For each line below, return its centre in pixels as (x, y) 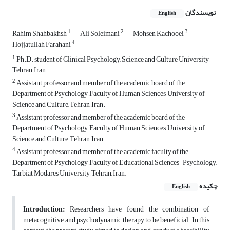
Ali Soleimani (100, 34)
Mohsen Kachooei (159, 34)
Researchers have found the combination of (137, 209)
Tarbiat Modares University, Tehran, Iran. (70, 174)
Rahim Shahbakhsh (40, 34)
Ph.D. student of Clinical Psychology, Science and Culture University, (112, 60)
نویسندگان (200, 13)
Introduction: (44, 209)
